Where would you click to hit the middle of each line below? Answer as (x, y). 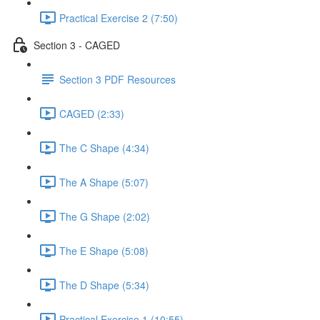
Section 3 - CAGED (77, 45)
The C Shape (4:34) (104, 147)
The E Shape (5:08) (104, 250)
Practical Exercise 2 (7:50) (119, 17)
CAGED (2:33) (92, 113)
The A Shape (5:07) (104, 182)
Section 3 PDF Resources (117, 79)
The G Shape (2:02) (105, 216)
